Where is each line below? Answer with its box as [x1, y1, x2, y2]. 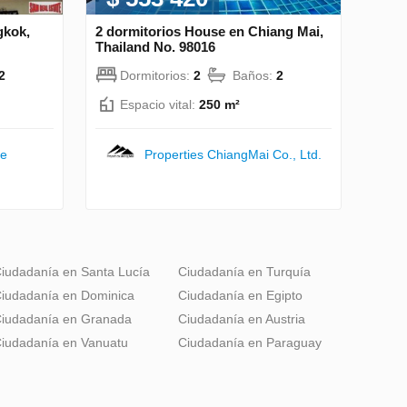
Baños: [233, 67, 276, 83]
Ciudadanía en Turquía [178, 263, 311, 279]
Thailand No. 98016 [95, 38, 215, 55]
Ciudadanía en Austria [178, 311, 305, 326]
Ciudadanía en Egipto [178, 287, 303, 303]
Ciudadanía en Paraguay [178, 334, 322, 350]
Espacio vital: [120, 96, 199, 112]
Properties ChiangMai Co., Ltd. [144, 146, 322, 162]
